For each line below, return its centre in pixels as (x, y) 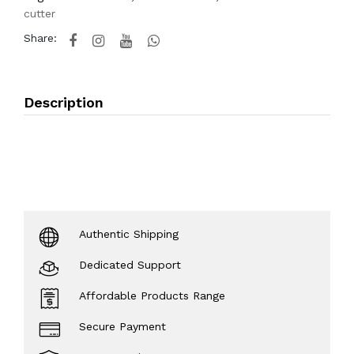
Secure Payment (122, 326)
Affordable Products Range (152, 296)
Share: (40, 38)
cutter (40, 13)
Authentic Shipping (129, 234)
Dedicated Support (130, 265)
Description (64, 102)
